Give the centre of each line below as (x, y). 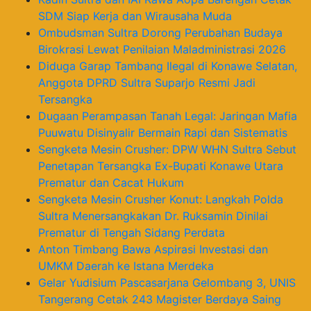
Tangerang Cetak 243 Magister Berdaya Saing (160, 299)
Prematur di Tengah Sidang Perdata (132, 232)
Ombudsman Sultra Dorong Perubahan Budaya (160, 32)
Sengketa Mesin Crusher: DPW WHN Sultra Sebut (167, 149)
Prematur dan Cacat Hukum (111, 182)
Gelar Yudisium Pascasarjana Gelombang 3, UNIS (167, 282)
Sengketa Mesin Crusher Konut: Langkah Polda (161, 199)
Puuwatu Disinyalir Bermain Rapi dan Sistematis (163, 132)
